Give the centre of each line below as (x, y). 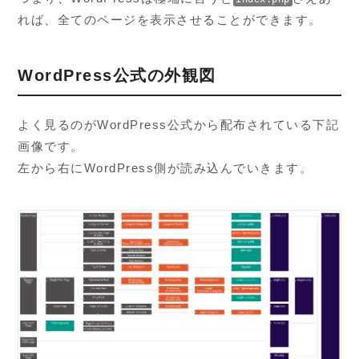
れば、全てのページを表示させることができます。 (170, 19)
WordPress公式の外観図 (117, 75)
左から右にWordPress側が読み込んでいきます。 (165, 168)
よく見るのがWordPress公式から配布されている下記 (179, 125)
